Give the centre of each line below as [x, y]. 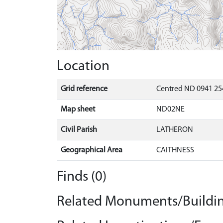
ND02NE [170, 110]
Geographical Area [92, 150]
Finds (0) [82, 177]
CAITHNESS [175, 150]
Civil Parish [79, 130]
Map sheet [78, 110]
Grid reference [84, 89]
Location [83, 66]
